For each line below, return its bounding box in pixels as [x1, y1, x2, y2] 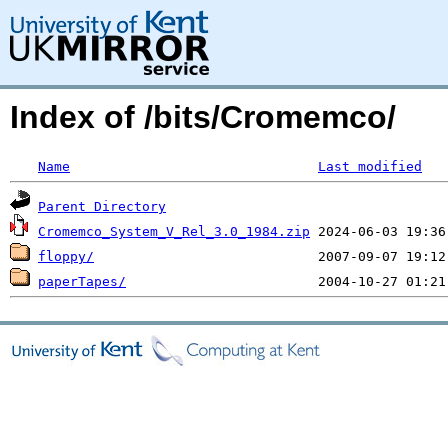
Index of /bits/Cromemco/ [10, 99, 396, 135]
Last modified [318, 159, 422, 174]
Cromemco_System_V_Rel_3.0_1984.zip [38, 224, 310, 239]
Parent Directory [38, 199, 166, 214]
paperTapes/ [38, 274, 126, 289]
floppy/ [38, 249, 94, 264]
